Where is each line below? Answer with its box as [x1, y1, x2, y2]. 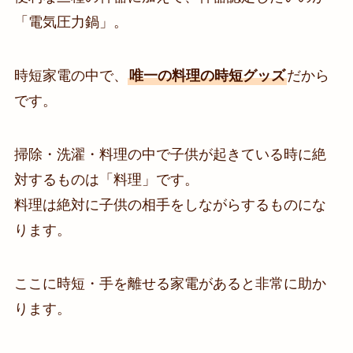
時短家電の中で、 [13, 67, 128, 84]
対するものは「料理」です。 [13, 171, 199, 188]
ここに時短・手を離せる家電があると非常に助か [13, 275, 326, 292]
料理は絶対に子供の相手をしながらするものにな [13, 196, 326, 213]
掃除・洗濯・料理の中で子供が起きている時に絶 [13, 146, 326, 162]
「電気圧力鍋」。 [13, 14, 128, 31]
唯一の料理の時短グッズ [128, 67, 285, 84]
